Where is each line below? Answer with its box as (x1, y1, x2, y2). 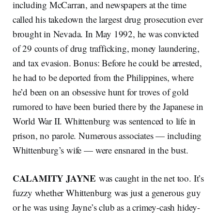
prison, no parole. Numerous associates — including (12, 129, 202, 142)
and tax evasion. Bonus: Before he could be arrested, (12, 57, 202, 69)
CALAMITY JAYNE (12, 171, 96, 185)
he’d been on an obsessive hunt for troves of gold (12, 86, 189, 98)
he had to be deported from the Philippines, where (12, 71, 194, 84)
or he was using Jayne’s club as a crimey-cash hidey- (12, 201, 200, 214)
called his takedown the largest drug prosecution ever (12, 13, 203, 26)
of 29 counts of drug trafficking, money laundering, (12, 42, 200, 55)
